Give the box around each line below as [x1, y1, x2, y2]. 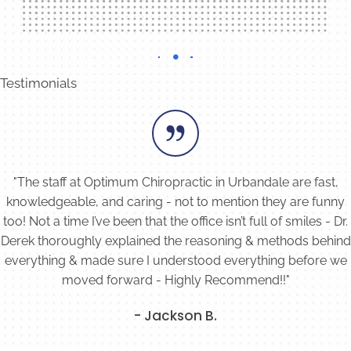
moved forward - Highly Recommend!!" [61, 273, 290, 288]
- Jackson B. [134, 306, 217, 326]
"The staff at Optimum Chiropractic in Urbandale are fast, [13, 175, 338, 190]
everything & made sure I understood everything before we [4, 253, 347, 269]
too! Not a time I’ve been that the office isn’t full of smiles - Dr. [3, 214, 348, 230]
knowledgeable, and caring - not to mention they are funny [6, 194, 345, 210]
